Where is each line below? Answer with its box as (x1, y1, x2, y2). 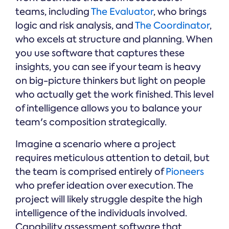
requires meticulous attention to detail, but (15, 152, 210, 165)
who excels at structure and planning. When (15, 33, 213, 46)
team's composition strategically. (15, 116, 167, 129)
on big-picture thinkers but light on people (15, 75, 205, 87)
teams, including (15, 6, 91, 18)
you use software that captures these (15, 47, 185, 60)
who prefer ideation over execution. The (15, 179, 193, 192)
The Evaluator (91, 6, 153, 18)
